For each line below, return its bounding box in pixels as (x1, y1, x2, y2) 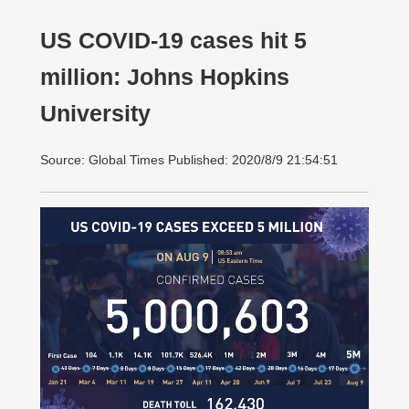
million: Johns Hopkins (40, 65, 289, 89)
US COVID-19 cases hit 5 (40, 28, 307, 53)
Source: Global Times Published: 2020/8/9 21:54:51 (40, 152, 338, 167)
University (40, 101, 151, 126)
